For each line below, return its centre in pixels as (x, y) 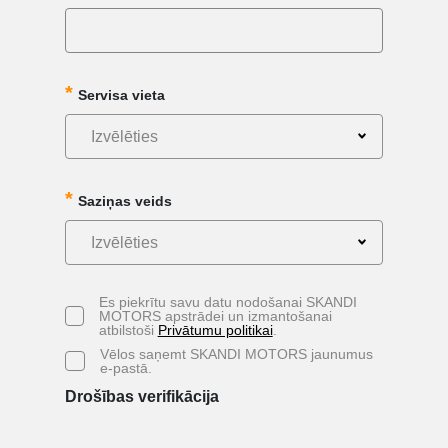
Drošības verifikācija (141, 396)
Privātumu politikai (215, 329)
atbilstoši (128, 329)
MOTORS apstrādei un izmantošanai (215, 315)
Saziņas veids (124, 200)
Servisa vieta (121, 94)
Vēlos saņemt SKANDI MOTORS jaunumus (236, 353)
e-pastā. (125, 367)
